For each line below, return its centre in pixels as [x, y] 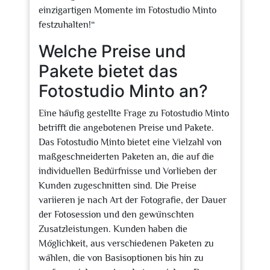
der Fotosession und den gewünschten [116, 215]
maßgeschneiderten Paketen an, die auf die [126, 157]
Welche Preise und [112, 51]
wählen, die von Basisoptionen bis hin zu [121, 258]
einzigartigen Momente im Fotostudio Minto [127, 10]
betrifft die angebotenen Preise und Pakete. [126, 128]
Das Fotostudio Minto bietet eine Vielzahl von [130, 142]
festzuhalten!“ [67, 25]
